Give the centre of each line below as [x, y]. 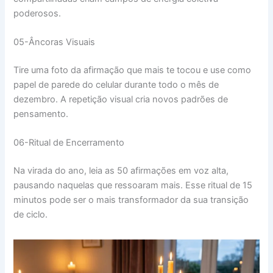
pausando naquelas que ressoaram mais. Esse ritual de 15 [133, 186]
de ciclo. [31, 215]
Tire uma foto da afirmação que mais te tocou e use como [133, 70]
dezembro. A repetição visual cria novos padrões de [121, 99]
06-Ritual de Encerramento [69, 143]
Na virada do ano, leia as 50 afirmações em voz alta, [121, 171]
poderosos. [37, 13]
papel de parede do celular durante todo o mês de [116, 84]
